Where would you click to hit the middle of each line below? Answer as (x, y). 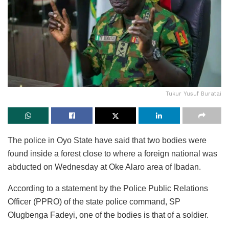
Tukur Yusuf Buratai (193, 94)
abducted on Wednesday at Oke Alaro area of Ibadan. (104, 167)
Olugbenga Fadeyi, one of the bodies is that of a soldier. (108, 215)
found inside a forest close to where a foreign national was (112, 154)
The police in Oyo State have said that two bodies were (107, 141)
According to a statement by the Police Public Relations (108, 189)
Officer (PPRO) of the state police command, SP (94, 202)
